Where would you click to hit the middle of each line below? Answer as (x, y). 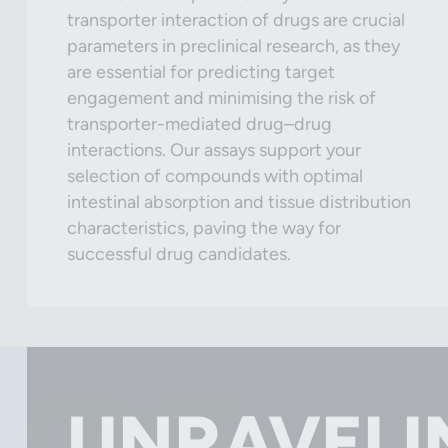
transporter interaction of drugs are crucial (236, 20)
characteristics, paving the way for (204, 228)
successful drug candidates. (179, 254)
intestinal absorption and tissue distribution (239, 202)
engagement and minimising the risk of (221, 98)
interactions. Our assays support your (214, 150)
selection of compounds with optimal (215, 176)
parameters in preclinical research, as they (233, 46)
